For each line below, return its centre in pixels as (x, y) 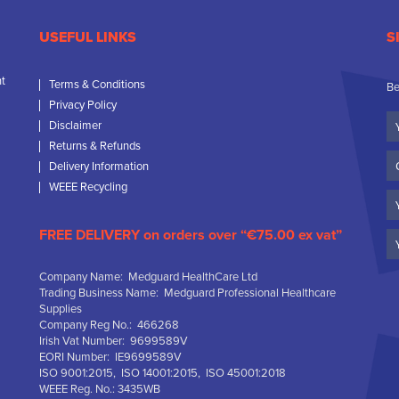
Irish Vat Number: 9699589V (113, 341)
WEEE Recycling (88, 187)
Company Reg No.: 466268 (109, 325)
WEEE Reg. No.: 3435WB (99, 389)
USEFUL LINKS (87, 37)
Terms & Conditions (97, 85)
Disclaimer (75, 126)
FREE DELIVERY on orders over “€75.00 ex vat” (190, 235)
